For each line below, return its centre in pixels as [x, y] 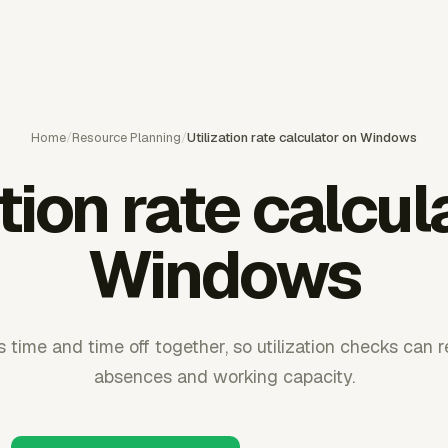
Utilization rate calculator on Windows [302, 137]
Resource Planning [126, 137]
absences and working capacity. [224, 376]
